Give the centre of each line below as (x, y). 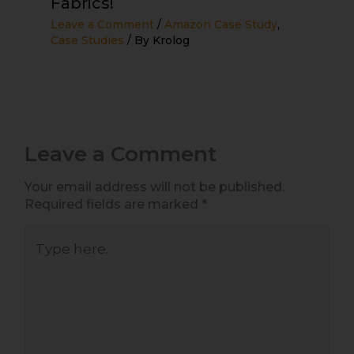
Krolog (171, 40)
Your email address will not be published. (154, 186)
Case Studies (88, 40)
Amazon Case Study (221, 24)
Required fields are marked (113, 204)
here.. (40, 259)
